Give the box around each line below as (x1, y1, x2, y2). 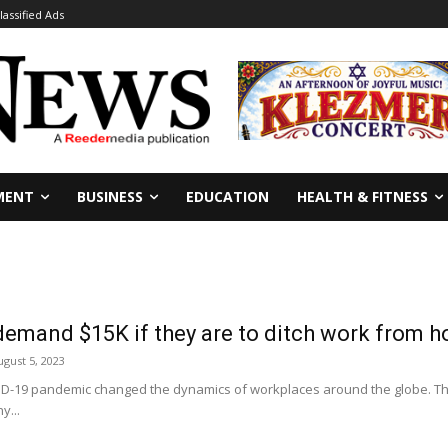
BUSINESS (77, 186, 143, 206)
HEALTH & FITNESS (297, 186, 428, 206)
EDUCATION (186, 186, 269, 206)
